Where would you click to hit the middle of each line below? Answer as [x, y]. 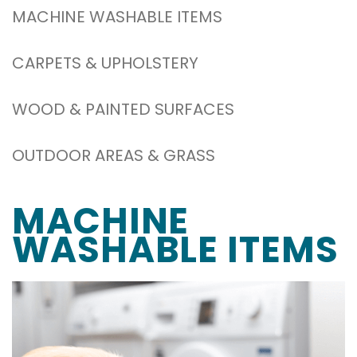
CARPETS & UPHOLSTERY [105, 63]
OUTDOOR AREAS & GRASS [114, 155]
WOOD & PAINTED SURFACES [123, 109]
